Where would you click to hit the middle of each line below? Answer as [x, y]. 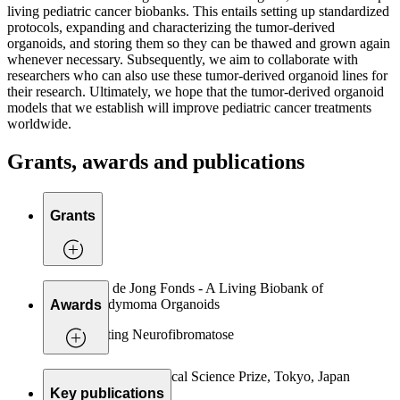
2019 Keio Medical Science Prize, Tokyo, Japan [214, 377]
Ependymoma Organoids [149, 304]
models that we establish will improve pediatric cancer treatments [189, 108]
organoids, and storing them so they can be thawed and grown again [199, 44]
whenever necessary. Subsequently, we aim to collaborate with [183, 60]
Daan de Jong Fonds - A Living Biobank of [201, 288]
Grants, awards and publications [156, 161]
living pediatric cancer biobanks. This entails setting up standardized [198, 12]
